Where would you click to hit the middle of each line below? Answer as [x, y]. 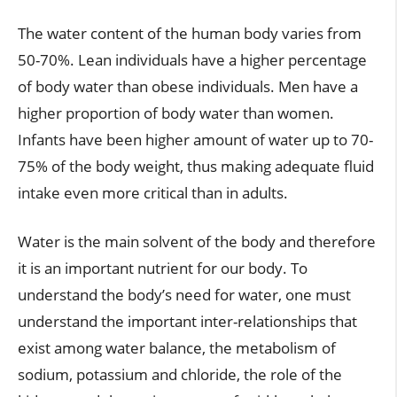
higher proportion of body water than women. [176, 113]
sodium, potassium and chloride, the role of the [180, 374]
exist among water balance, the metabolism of [177, 348]
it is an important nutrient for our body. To [163, 268]
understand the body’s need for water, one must [184, 295]
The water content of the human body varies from [190, 33]
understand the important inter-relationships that [187, 321]
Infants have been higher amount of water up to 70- [195, 139]
